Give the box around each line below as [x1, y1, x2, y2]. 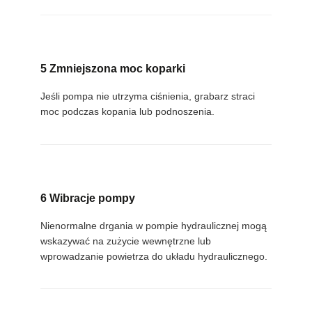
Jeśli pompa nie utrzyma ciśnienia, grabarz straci [40, 90, 255, 102]
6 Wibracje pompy [40, 192, 135, 204]
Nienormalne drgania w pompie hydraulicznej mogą [40, 219, 267, 231]
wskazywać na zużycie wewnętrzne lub [40, 235, 211, 247]
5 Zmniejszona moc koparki [40, 62, 185, 75]
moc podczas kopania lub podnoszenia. [40, 105, 214, 117]
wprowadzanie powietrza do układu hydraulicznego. [40, 250, 267, 262]
